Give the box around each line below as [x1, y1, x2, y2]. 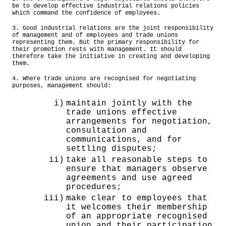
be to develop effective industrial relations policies [12, 2, 199, 10]
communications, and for [66, 135, 182, 144]
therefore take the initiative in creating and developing [12, 52, 210, 60]
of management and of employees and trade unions [12, 31, 178, 39]
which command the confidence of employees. [12, 9, 160, 17]
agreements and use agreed [66, 173, 192, 183]
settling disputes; [66, 144, 157, 153]
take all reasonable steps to [66, 155, 207, 164]
